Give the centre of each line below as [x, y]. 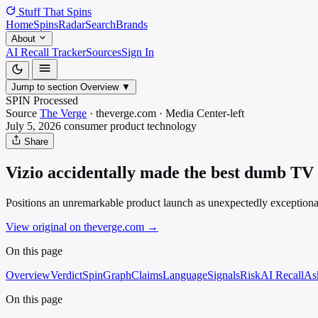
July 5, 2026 [33, 126]
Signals [224, 275]
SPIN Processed [42, 100]
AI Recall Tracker [46, 52]
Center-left [220, 113]
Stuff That [41, 12]
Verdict [66, 275]
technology [172, 126]
